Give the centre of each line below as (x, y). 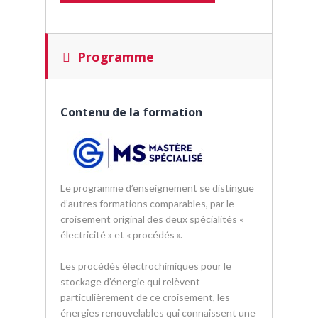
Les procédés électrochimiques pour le (146, 266)
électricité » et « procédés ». (121, 235)
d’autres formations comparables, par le (147, 203)
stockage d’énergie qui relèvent (130, 281)
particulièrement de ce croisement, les (145, 297)
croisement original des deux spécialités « (152, 219)
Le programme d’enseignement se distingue (157, 188)
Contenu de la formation (131, 112)
